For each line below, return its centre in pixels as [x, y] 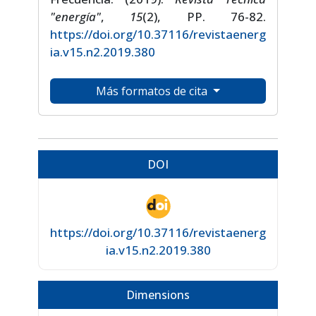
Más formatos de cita [153, 91]
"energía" [75, 17]
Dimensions [158, 295]
